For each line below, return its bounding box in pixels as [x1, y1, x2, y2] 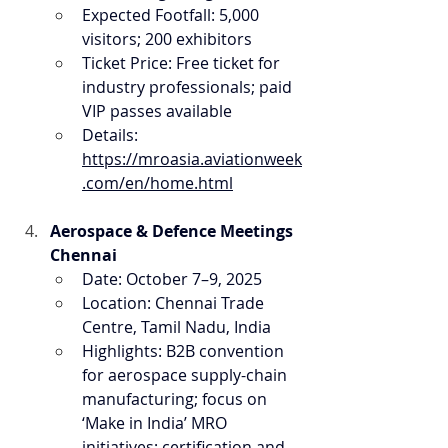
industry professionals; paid [82, 76, 296, 98]
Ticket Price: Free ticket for [82, 52, 284, 74]
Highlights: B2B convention [82, 340, 288, 362]
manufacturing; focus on [82, 388, 271, 410]
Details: [82, 124, 142, 146]
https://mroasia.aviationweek [82, 148, 302, 170]
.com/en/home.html [82, 172, 233, 194]
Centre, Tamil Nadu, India [82, 316, 271, 338]
